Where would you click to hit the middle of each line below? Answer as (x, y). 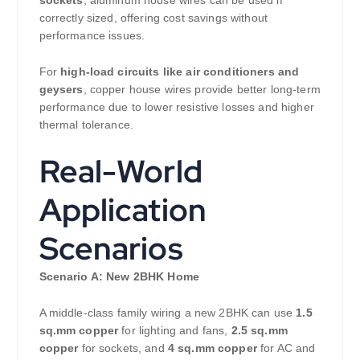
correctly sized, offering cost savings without (153, 18)
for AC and (286, 348)
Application (123, 210)
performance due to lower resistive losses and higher (176, 107)
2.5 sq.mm (259, 330)
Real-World (121, 171)
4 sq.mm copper (212, 348)
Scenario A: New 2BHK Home (119, 276)
